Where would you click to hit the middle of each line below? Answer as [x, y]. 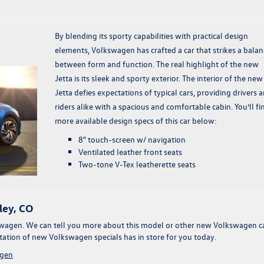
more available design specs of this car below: [136, 121]
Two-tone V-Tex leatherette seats [137, 164]
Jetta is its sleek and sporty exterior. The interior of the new [159, 78]
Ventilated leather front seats [130, 152]
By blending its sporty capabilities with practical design [151, 36]
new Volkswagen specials [77, 237]
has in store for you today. [169, 237]
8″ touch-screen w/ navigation [132, 140]
